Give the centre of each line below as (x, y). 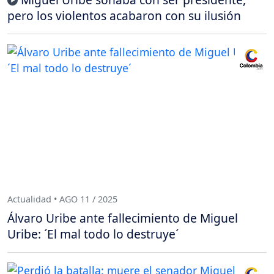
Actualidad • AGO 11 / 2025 (62, 199)
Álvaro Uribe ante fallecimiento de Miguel (123, 218)
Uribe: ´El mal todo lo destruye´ (93, 234)
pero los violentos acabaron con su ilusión (124, 16)
